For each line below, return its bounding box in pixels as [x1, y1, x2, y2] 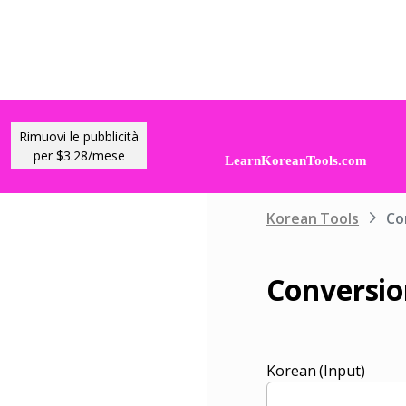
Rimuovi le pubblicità [19, 128, 139, 146]
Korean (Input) [266, 360, 365, 381]
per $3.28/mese [33, 147, 125, 165]
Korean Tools [266, 208, 360, 228]
